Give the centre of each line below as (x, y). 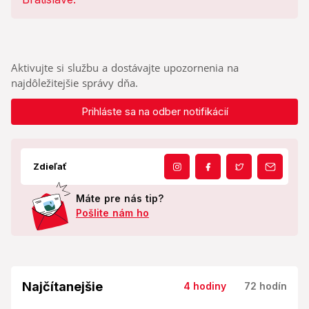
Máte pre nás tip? (120, 199)
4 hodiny (205, 286)
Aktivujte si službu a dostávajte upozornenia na (125, 68)
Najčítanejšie (62, 287)
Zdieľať (50, 167)
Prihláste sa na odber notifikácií (154, 112)
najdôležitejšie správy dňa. (74, 83)
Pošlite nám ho (112, 213)
